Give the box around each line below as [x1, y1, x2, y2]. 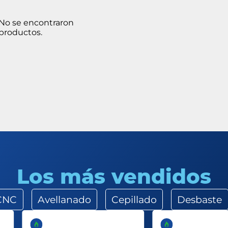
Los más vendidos [16, 164, 211, 189]
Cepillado [111, 193, 157, 206]
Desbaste [177, 193, 222, 206]
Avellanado [37, 193, 91, 206]
